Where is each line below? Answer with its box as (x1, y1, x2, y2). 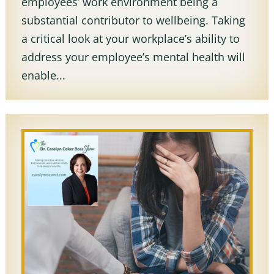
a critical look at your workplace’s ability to (21, 31, 240, 46)
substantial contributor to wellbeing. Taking (21, 13, 245, 28)
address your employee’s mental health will (21, 50, 245, 65)
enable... (21, 68, 65, 83)
